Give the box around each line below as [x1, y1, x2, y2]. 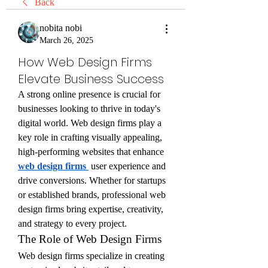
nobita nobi [39, 23, 82, 33]
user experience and [89, 161, 166, 171]
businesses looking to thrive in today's [18, 103, 160, 114]
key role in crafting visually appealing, [18, 132, 162, 142]
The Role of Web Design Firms [18, 233, 162, 245]
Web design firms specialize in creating [18, 251, 165, 261]
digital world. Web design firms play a [18, 118, 162, 128]
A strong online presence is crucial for [18, 89, 160, 99]
